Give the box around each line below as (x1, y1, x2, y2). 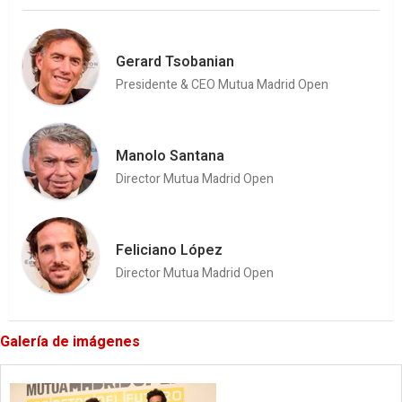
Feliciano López (116, 239, 223, 261)
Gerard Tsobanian (116, 50, 234, 73)
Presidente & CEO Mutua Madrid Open (116, 74, 328, 94)
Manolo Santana (116, 144, 224, 167)
